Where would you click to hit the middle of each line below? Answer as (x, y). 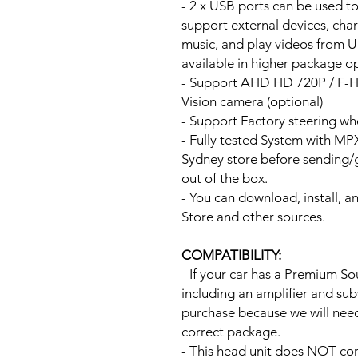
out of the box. (225, 178)
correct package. (231, 331)
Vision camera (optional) (252, 101)
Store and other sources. (253, 216)
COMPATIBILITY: (231, 255)
